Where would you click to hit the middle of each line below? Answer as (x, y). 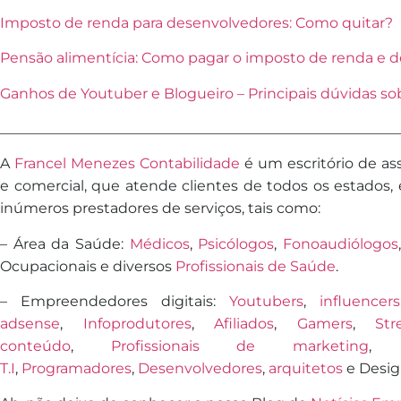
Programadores (77, 369)
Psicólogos (236, 243)
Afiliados (244, 324)
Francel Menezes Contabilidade (127, 164)
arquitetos (306, 369)
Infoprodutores (137, 324)
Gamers (324, 324)
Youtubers (266, 302)
